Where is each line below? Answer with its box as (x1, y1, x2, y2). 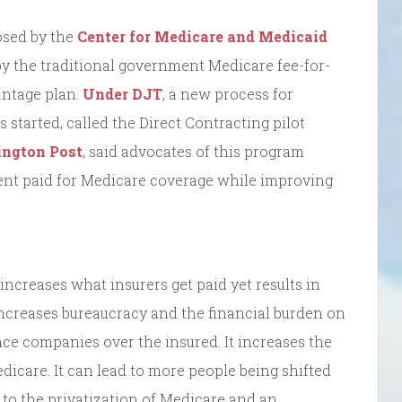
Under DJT (83, 83, 162, 103)
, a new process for (162, 83, 293, 103)
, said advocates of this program (83, 141, 304, 161)
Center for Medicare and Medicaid (77, 26, 328, 46)
